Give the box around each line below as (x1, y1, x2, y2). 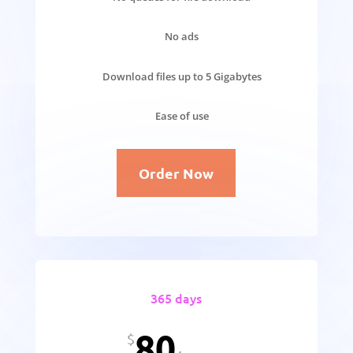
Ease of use (154, 109, 209, 124)
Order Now (139, 163, 214, 182)
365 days (150, 289, 203, 307)
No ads (165, 29, 199, 44)
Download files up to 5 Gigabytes (102, 69, 262, 84)
